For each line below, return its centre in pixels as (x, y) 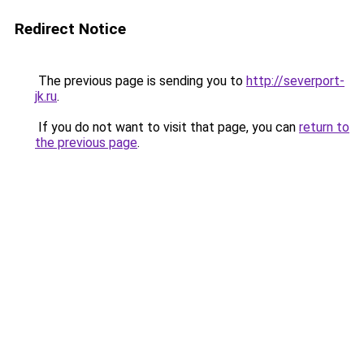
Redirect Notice (70, 29)
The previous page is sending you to (141, 81)
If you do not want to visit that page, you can (167, 127)
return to (324, 127)
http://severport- (295, 81)
